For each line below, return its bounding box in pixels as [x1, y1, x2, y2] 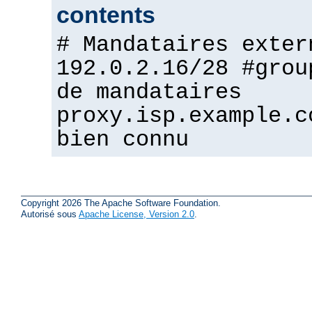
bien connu [56, 127, 189, 153]
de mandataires [56, 79, 242, 105]
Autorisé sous [21, 209, 79, 220]
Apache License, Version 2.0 [79, 209, 194, 220]
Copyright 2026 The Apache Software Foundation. [21, 198, 221, 209]
